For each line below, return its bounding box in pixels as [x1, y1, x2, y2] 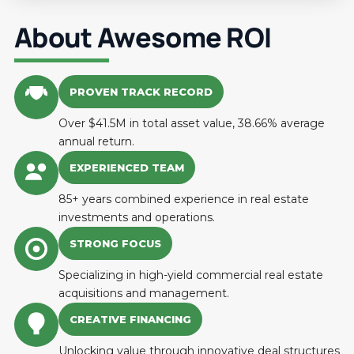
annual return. [58, 134, 134, 149]
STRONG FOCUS [70, 237, 161, 250]
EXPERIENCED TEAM [70, 161, 184, 174]
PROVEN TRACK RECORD [70, 85, 213, 98]
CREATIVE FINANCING [70, 313, 191, 326]
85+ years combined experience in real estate [58, 192, 309, 206]
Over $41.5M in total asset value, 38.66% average [58, 116, 325, 130]
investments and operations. [58, 210, 215, 224]
